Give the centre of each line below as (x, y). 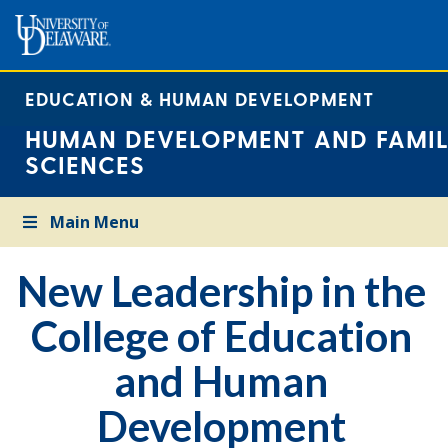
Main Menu (95, 222)
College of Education (221, 336)
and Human (221, 381)
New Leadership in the (221, 291)
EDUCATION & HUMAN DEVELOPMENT (199, 98)
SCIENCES (85, 164)
